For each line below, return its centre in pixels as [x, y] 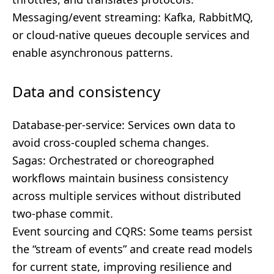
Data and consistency [86, 91]
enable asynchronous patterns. [93, 53]
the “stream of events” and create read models [132, 249]
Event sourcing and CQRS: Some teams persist [132, 231]
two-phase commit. [63, 213]
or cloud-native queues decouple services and [131, 35]
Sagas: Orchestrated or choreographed [113, 160]
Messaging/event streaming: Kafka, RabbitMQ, [133, 17]
